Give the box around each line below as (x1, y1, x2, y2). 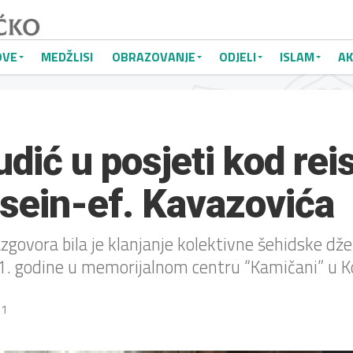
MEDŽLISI (41, 47, 93, 66)
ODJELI (219, 47, 256, 66)
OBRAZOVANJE (112, 47, 195, 66)
